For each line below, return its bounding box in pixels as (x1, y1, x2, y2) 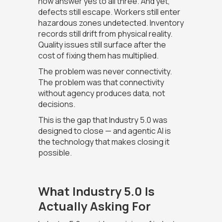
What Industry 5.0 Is (38, 183, 155, 200)
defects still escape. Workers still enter (38, 6, 180, 18)
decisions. (38, 99, 75, 110)
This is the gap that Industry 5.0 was (38, 114, 167, 126)
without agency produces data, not (38, 88, 165, 99)
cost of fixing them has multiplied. (38, 50, 159, 61)
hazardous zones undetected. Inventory (38, 17, 184, 29)
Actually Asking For (38, 198, 151, 215)
